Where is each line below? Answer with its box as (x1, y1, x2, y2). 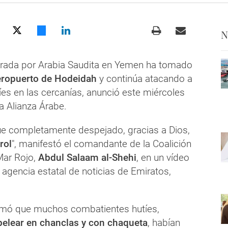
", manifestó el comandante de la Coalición (12, 137, 191, 150)
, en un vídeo (136, 151, 189, 163)
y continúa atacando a (97, 72, 192, 84)
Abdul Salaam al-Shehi (36, 151, 136, 163)
